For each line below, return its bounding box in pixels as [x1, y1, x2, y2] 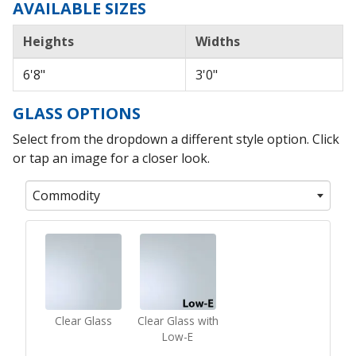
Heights [23, 32, 74, 50]
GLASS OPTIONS [13, 102, 141, 124]
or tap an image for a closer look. [13, 149, 210, 167]
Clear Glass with [137, 312, 219, 328]
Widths [195, 32, 240, 50]
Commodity [33, 186, 100, 204]
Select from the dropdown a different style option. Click [13, 130, 339, 148]
